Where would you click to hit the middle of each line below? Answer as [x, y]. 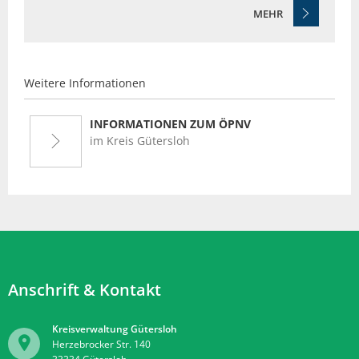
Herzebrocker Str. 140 [101, 344]
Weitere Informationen [85, 83]
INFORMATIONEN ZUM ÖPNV [170, 123]
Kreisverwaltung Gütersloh [115, 329]
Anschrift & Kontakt [85, 289]
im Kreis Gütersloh [140, 140]
